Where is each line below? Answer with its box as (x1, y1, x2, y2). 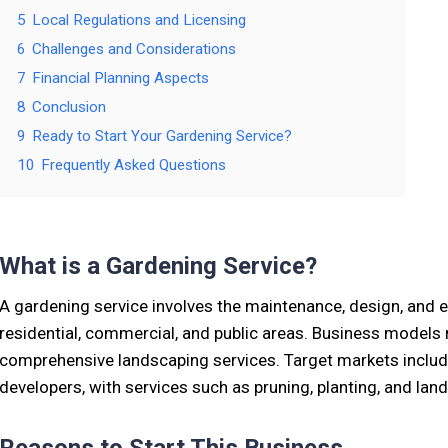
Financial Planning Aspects (32, 69, 209, 87)
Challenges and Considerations (32, 40, 236, 58)
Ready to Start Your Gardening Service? (32, 127, 292, 145)
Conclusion (32, 98, 106, 116)
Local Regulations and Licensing (32, 11, 246, 29)
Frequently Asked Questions (41, 156, 226, 174)
